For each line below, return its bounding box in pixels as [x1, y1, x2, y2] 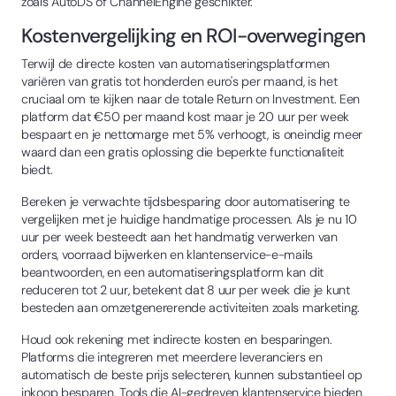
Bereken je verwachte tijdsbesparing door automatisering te [21, 193, 350, 209]
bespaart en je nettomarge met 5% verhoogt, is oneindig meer [21, 126, 363, 142]
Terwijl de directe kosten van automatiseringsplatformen [21, 55, 331, 72]
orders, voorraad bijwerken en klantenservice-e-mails [21, 246, 314, 263]
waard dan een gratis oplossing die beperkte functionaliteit [21, 143, 345, 160]
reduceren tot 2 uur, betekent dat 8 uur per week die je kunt [21, 281, 350, 298]
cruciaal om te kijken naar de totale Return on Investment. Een [21, 90, 361, 107]
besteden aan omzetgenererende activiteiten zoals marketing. [21, 299, 361, 316]
